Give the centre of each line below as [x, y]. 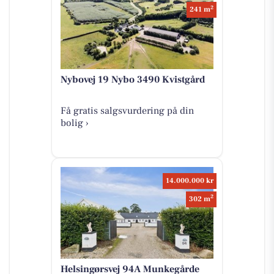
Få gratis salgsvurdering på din [127, 111]
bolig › [74, 123]
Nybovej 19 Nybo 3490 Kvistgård [132, 80]
